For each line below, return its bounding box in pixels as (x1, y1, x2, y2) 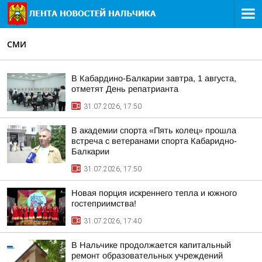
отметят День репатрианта (71, 84, 178, 94)
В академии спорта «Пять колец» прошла (71, 126, 236, 135)
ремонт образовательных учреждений (71, 251, 223, 260)
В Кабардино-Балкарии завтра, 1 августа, (71, 74, 236, 83)
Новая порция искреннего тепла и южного (71, 188, 237, 198)
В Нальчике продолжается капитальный (71, 240, 231, 250)
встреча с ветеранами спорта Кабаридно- (71, 136, 237, 146)
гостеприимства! (71, 199, 136, 208)
